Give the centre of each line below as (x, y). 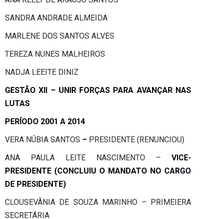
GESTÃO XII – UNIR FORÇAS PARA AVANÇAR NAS (98, 90)
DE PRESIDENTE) (35, 184)
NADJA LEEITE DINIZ (42, 72)
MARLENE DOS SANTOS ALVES (60, 36)
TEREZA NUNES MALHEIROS (55, 54)
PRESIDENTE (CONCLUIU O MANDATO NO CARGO (98, 171)
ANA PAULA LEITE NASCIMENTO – (88, 157)
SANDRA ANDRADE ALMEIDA (56, 18)
